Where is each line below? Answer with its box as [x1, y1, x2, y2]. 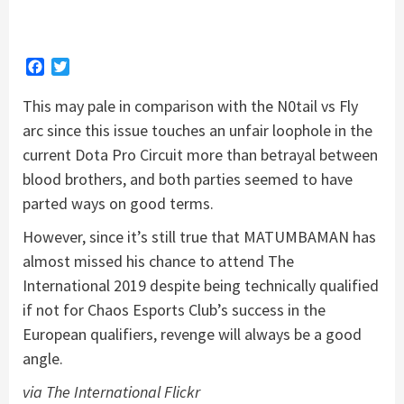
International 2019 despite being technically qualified [23, 274, 379, 296]
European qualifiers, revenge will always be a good [23, 323, 362, 344]
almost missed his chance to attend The [23, 250, 294, 271]
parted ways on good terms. [23, 192, 214, 214]
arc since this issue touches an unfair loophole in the [23, 119, 372, 141]
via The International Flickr [23, 381, 200, 402]
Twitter [69, 57, 116, 76]
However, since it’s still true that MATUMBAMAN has [23, 225, 376, 247]
